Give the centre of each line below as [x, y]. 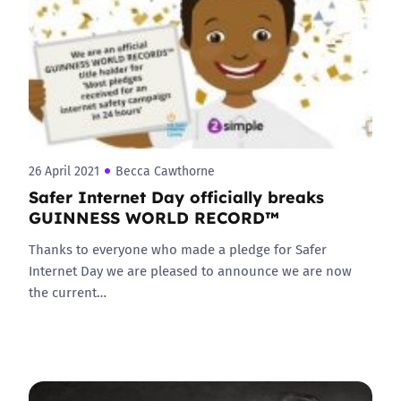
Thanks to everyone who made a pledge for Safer [178, 249]
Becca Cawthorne [165, 171]
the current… [68, 292]
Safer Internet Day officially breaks [176, 196]
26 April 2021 [64, 171]
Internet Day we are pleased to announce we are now [190, 270]
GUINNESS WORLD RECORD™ [154, 217]
